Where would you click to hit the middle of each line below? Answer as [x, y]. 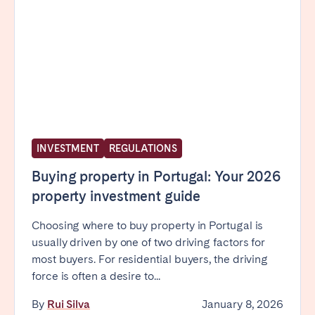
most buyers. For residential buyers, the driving [150, 259]
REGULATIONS [143, 148]
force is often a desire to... [96, 276]
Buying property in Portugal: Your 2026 [156, 176]
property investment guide [116, 196]
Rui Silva [69, 304]
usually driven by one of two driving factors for [149, 242]
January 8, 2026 [243, 304]
